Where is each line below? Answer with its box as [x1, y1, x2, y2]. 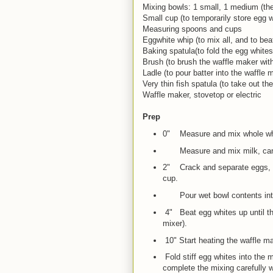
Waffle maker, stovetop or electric [143, 90, 261, 99]
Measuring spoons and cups [143, 24, 242, 34]
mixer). [162, 218, 187, 228]
